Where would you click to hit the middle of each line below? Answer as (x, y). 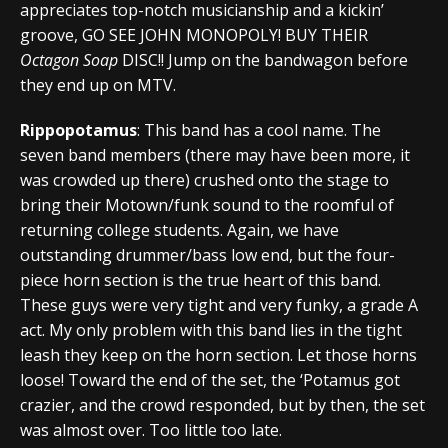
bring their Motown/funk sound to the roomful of (207, 204)
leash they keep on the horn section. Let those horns (218, 354)
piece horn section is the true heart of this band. (200, 279)
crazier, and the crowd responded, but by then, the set (222, 404)
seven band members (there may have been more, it (215, 154)
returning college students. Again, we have (179, 229)
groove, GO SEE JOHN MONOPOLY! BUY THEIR (194, 34)
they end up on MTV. (98, 84)
